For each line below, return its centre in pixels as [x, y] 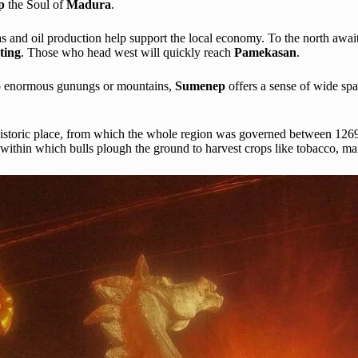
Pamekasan [265, 52]
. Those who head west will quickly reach [127, 52]
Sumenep [202, 86]
